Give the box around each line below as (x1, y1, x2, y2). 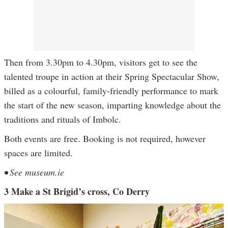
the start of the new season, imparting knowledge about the (4, 98, 221, 111)
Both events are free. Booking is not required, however (4, 132, 206, 145)
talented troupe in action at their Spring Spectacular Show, (4, 70, 219, 82)
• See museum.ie (4, 165, 64, 178)
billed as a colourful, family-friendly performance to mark (4, 84, 218, 97)
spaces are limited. (4, 146, 73, 159)
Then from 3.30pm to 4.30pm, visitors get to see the (4, 55, 197, 68)
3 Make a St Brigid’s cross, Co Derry (4, 184, 150, 198)
